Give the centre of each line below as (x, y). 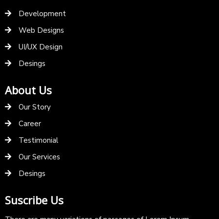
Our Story (35, 107)
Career (30, 123)
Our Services (39, 157)
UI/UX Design (41, 47)
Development (42, 13)
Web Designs (41, 30)
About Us (28, 90)
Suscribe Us (34, 200)
